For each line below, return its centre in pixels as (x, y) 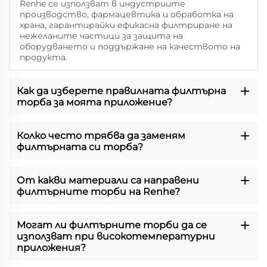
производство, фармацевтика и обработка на (126, 14)
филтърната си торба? (80, 147)
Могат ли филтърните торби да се (111, 225)
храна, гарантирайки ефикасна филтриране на (126, 25)
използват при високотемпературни (116, 236)
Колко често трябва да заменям (101, 135)
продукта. (43, 57)
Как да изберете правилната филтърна (121, 91)
